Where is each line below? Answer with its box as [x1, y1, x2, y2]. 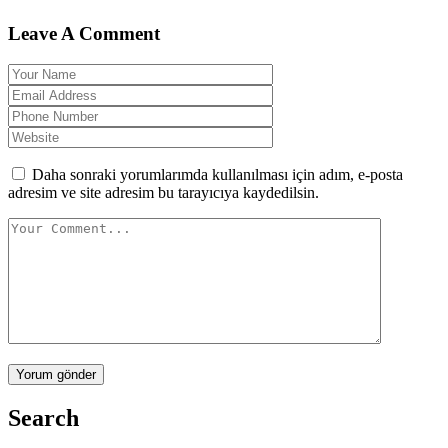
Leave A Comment [8, 23, 160, 45]
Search [8, 405, 79, 432]
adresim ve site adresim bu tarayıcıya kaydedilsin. [8, 184, 319, 202]
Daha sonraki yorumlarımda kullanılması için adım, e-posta [32, 166, 403, 184]
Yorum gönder [16, 367, 96, 383]
